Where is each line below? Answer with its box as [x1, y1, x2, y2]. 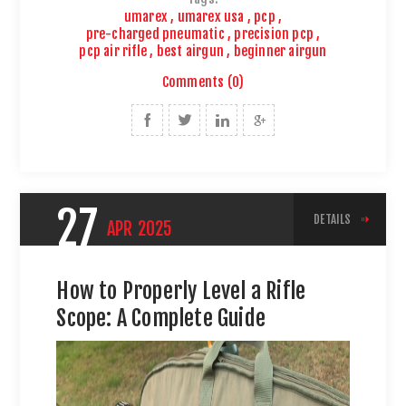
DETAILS [314, 211, 352, 227]
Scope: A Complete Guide [56, 304, 266, 332]
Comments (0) [161, 72, 245, 91]
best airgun [156, 42, 224, 60]
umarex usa [177, 7, 245, 25]
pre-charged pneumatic [85, 24, 225, 43]
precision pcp [234, 24, 314, 43]
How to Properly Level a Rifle [56, 276, 306, 304]
